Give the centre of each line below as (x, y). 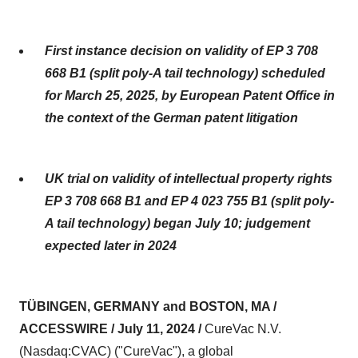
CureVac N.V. (243, 329)
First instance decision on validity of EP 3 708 (181, 51)
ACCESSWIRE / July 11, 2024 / (112, 329)
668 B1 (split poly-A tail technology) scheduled (185, 73)
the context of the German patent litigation (171, 118)
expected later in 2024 (111, 246)
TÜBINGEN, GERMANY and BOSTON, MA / (148, 306)
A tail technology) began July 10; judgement (177, 223)
